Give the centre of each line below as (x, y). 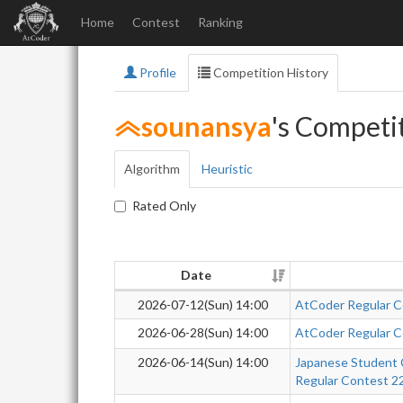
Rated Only (164, 206)
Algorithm (152, 169)
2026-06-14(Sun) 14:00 (202, 362)
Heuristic (227, 169)
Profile (157, 72)
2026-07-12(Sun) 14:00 (202, 304)
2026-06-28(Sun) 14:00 (202, 332)
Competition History (269, 72)
